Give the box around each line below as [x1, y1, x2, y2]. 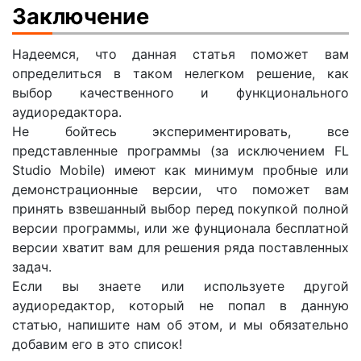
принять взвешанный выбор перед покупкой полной [12, 200, 349, 217]
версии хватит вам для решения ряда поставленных [12, 239, 349, 255]
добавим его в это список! [12, 335, 182, 352]
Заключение [12, 2, 149, 30]
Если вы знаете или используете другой [12, 277, 349, 294]
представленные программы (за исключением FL [12, 142, 349, 159]
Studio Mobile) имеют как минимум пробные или [12, 161, 349, 178]
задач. [12, 258, 52, 275]
